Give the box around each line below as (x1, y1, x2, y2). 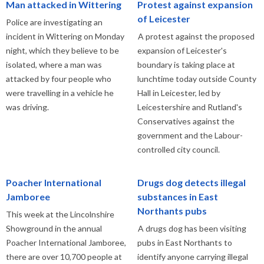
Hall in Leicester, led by (137, 87, 220, 98)
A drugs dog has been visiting (137, 223, 246, 233)
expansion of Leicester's (137, 45, 227, 55)
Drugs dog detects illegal (137, 176, 246, 188)
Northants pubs (137, 204, 207, 216)
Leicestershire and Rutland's (137, 101, 242, 112)
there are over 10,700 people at (6, 251, 122, 262)
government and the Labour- (137, 130, 243, 140)
